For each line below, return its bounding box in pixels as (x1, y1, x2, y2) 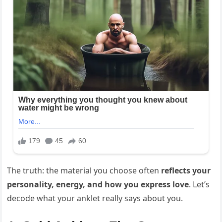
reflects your (161, 165, 211, 176)
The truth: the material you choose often (7, 165, 162, 176)
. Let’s (189, 178, 210, 190)
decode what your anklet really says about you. (7, 192, 183, 204)
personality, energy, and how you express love (7, 178, 189, 190)
